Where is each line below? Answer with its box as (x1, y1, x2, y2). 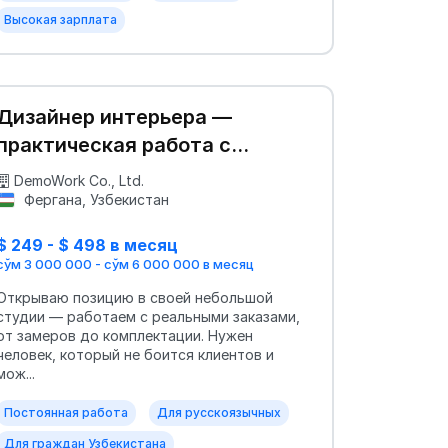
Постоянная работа (4, 405, 128, 421)
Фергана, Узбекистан (19, 191, 169, 208)
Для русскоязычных (157, 405, 281, 421)
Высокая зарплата (4, 12, 117, 28)
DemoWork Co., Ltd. (14, 172, 144, 189)
